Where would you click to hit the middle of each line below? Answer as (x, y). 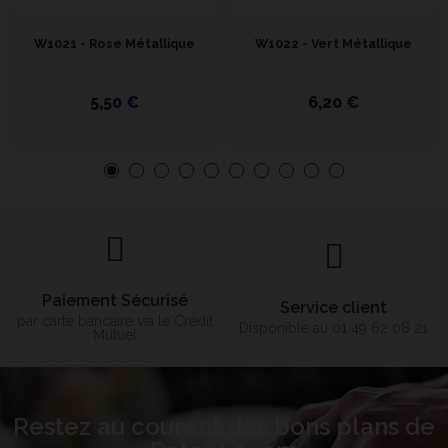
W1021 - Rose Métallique (114, 43)
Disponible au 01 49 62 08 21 (333, 328)
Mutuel (114, 335)
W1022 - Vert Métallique (333, 43)
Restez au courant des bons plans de (224, 426)
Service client (333, 307)
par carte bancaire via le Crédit (114, 321)
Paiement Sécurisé (114, 300)
